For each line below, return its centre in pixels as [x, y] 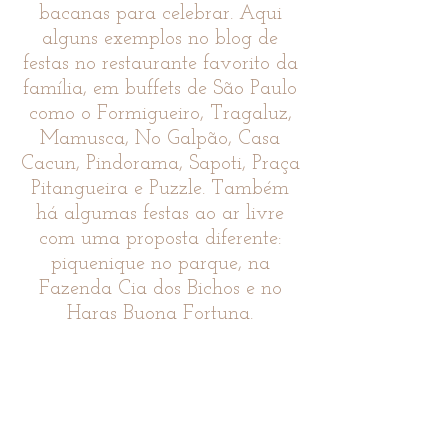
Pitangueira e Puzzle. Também [160, 189]
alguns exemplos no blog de [160, 39]
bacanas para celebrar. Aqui [160, 14]
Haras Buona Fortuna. [160, 314]
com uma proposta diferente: [160, 239]
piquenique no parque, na [160, 264]
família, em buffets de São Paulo [160, 89]
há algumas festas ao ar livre [160, 214]
